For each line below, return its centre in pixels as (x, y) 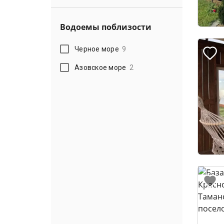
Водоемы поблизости (106, 27)
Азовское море (100, 67)
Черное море (97, 49)
